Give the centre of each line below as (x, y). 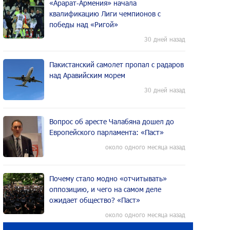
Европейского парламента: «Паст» (107, 132)
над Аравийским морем (87, 75)
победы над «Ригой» (84, 24)
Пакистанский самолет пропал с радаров (117, 64)
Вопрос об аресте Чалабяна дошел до (112, 121)
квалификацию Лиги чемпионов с (105, 14)
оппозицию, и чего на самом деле (105, 189)
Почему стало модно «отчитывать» (108, 178)
